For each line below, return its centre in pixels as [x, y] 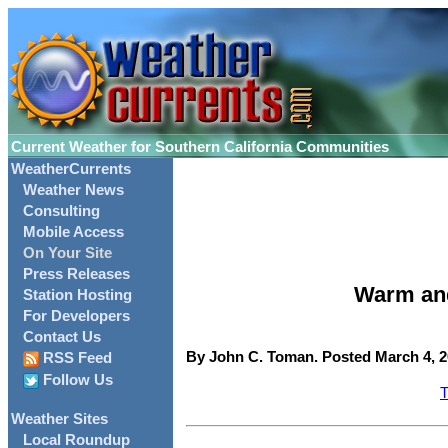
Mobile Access [73, 232]
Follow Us [76, 380]
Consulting [61, 211]
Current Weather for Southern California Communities [200, 147]
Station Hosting [77, 295]
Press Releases [76, 274]
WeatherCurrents [71, 169]
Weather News [73, 190]
